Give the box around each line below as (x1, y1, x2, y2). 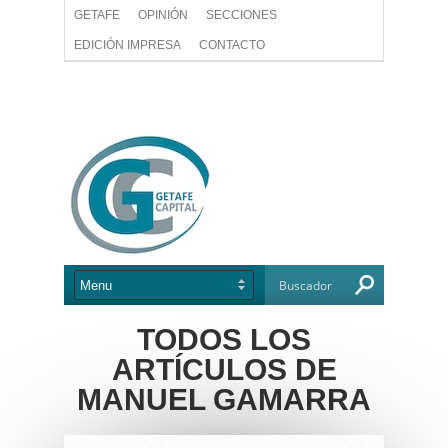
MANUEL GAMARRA (77, 383, 371, 416)
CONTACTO (199, 38, 265, 52)
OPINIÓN (138, 8, 188, 22)
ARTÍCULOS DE (111, 353, 337, 386)
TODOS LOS (137, 323, 311, 356)
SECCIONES (206, 8, 277, 22)
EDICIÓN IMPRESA (74, 38, 181, 52)
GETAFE (74, 8, 120, 22)
